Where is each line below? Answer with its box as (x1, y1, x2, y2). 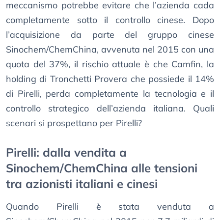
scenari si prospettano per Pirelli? (6, 117, 142, 129)
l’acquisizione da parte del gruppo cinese (6, 29, 214, 41)
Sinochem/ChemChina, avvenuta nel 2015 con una (6, 44, 214, 55)
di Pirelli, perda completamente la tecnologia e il (6, 88, 214, 100)
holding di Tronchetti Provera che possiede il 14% (6, 73, 214, 85)
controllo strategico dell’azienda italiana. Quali (6, 103, 214, 114)
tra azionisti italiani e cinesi (6, 176, 158, 192)
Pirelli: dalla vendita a (6, 145, 127, 160)
